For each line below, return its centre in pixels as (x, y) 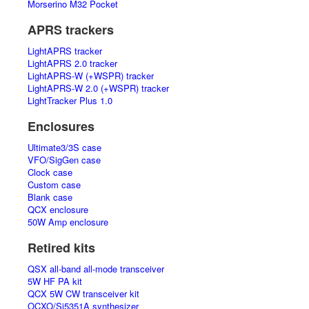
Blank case (50, 197)
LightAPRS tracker (65, 51)
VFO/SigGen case (64, 160)
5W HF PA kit (55, 281)
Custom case (54, 185)
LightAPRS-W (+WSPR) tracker (91, 76)
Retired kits (61, 248)
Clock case (50, 172)
